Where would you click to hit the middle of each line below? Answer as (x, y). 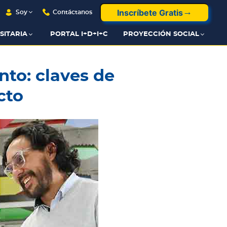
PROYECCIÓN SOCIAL (161, 34)
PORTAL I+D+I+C (79, 34)
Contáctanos (72, 12)
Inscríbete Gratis (150, 12)
